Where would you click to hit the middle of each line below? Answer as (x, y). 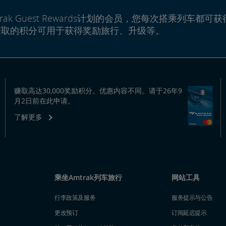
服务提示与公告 (192, 197)
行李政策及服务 (75, 197)
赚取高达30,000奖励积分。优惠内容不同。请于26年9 (98, 91)
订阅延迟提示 (189, 213)
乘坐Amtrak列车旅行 (88, 177)
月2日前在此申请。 (44, 101)
